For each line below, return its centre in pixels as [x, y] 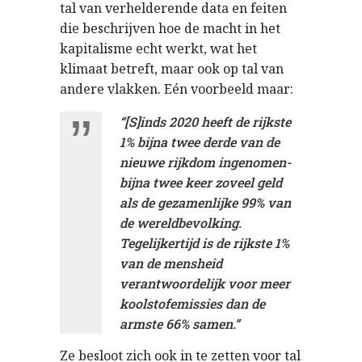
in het [261, 28]
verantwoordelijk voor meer [205, 283]
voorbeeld [222, 88]
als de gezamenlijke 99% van [205, 202]
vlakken [133, 88]
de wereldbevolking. [181, 222]
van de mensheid [171, 263]
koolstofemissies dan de [192, 303]
